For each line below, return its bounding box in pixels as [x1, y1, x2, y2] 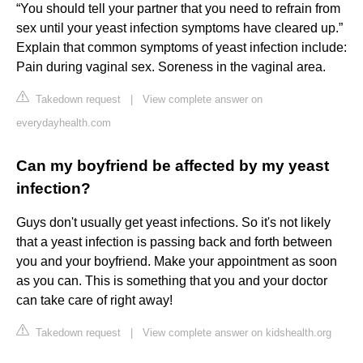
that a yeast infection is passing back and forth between [16, 235, 332, 250]
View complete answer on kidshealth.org [143, 327, 331, 340]
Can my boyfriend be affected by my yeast [16, 157, 329, 175]
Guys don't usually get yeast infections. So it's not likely [16, 216, 331, 230]
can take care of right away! [16, 293, 173, 308]
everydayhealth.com [16, 117, 111, 130]
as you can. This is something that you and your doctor [16, 274, 327, 288]
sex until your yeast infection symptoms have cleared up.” [16, 21, 343, 36]
